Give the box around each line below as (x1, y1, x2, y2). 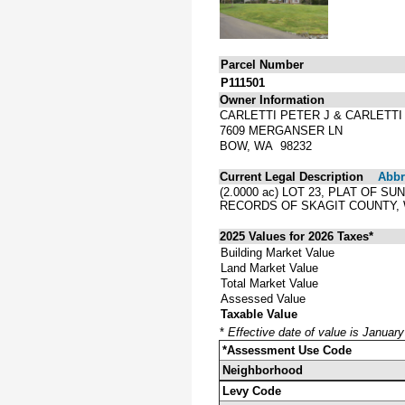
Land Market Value (221, 260, 318, 275)
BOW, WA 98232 (220, 138, 312, 153)
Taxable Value (221, 306, 297, 321)
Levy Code (222, 383, 281, 398)
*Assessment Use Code (222, 343, 352, 357)
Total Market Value (221, 276, 318, 290)
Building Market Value (221, 245, 334, 259)
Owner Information (220, 92, 325, 107)
